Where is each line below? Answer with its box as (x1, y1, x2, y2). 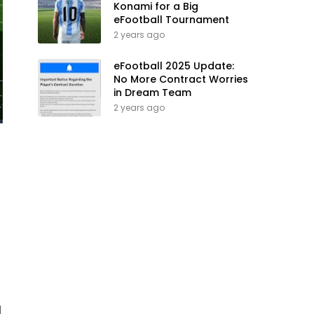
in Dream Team (114, 86, 191, 100)
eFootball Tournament (114, 13, 229, 27)
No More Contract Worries (114, 72, 248, 86)
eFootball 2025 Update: (114, 59, 234, 73)
